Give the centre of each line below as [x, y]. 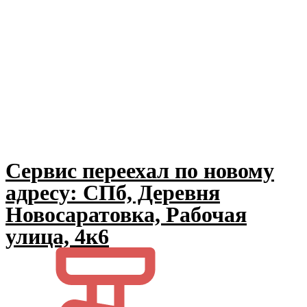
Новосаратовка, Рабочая [126, 214]
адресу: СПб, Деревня [113, 193]
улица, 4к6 [57, 236]
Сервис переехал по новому [140, 171]
